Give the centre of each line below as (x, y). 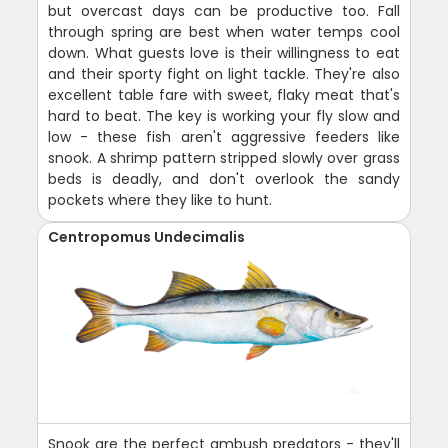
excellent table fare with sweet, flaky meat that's (224, 94)
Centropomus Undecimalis (147, 236)
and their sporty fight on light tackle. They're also (224, 73)
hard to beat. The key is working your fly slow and (224, 115)
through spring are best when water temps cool (224, 31)
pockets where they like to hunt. (160, 199)
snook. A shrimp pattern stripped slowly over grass (224, 157)
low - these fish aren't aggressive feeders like (224, 136)
